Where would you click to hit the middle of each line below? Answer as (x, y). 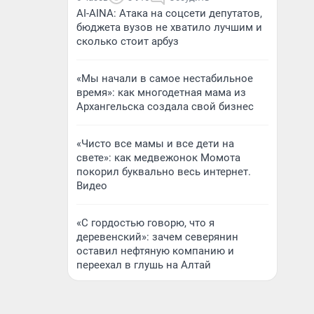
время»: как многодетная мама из (161, 93)
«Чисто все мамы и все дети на (155, 144)
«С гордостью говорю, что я (145, 223)
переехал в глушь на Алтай (144, 265)
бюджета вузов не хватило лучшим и (169, 27)
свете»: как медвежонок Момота (158, 158)
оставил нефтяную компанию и (155, 251)
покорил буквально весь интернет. (164, 172)
